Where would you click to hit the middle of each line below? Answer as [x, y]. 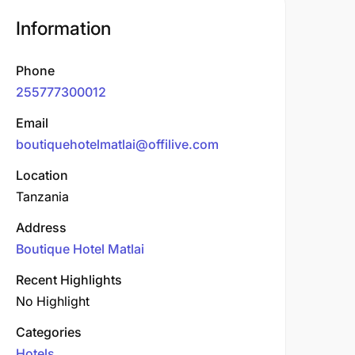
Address [41, 227]
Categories [49, 332]
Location [42, 175]
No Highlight [53, 301]
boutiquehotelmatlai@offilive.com [117, 144]
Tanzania [42, 197]
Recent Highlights [69, 280]
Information [63, 29]
